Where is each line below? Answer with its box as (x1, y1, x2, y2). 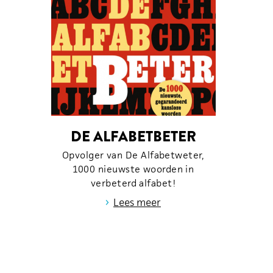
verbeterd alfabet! (90, 176, 176, 190)
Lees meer (113, 195, 161, 209)
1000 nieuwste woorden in (72, 162, 194, 175)
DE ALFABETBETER (70, 125, 196, 147)
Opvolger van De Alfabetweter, (62, 148, 205, 161)
